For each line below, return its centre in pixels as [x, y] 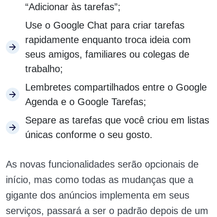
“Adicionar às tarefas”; [73, 7]
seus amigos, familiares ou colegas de [107, 54]
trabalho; [44, 69]
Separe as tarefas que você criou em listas [117, 120]
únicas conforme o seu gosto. [89, 135]
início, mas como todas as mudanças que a [100, 180]
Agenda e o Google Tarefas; [86, 102]
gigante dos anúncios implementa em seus [98, 195]
